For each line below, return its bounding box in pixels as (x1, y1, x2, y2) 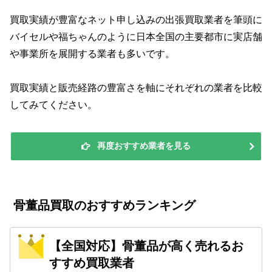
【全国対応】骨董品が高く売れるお (49, 239, 244, 253)
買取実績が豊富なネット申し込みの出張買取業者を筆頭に (10, 14, 262, 25)
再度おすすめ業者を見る (97, 141, 191, 151)
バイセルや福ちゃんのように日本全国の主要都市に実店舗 (10, 31, 262, 42)
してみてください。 (10, 100, 97, 110)
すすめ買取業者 (49, 256, 135, 270)
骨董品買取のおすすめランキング (13, 199, 195, 212)
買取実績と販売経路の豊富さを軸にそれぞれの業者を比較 (10, 83, 262, 93)
